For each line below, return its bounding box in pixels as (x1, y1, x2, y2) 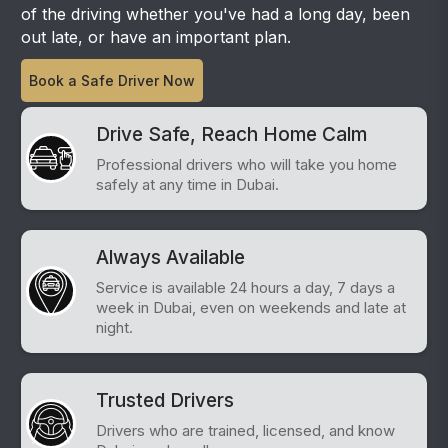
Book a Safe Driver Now (29, 71, 196, 89)
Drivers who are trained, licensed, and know (96, 420, 396, 440)
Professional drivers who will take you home (96, 154, 398, 174)
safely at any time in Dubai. (96, 174, 280, 194)
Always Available (96, 245, 246, 269)
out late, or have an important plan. (21, 26, 292, 47)
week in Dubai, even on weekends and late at (96, 297, 407, 317)
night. (96, 317, 134, 337)
